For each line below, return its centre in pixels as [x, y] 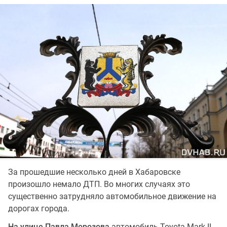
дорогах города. [39, 208]
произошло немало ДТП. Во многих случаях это [99, 184]
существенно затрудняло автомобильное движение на [112, 196]
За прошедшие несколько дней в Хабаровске [94, 172]
